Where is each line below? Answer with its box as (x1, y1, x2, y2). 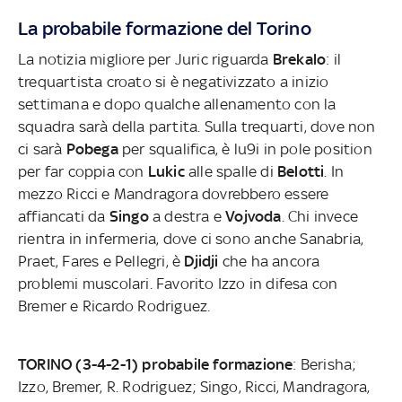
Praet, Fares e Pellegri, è (18, 251, 185, 270)
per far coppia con (18, 162, 148, 180)
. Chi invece (281, 206, 359, 225)
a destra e (153, 206, 226, 225)
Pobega (66, 139, 123, 158)
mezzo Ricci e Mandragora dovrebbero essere (18, 184, 329, 203)
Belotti (277, 162, 325, 180)
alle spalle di (184, 162, 278, 180)
